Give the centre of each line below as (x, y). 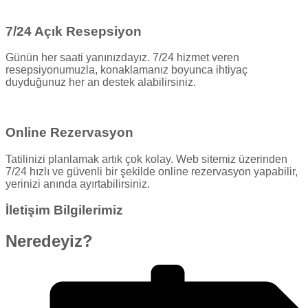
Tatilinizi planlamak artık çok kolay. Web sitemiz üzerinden (146, 159)
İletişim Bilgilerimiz (64, 210)
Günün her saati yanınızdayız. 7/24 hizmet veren (122, 58)
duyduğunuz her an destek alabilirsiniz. (101, 82)
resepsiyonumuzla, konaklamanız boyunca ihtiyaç (126, 70)
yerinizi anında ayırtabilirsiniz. (78, 184)
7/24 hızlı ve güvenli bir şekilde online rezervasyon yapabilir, (152, 171)
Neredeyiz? (49, 241)
